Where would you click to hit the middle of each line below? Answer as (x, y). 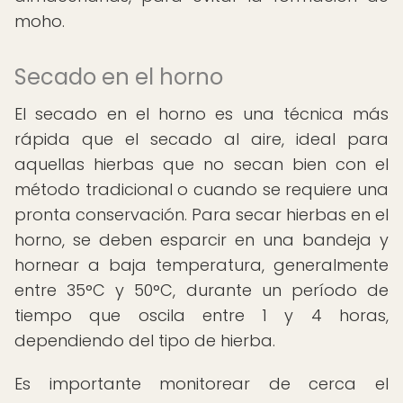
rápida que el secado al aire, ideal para (201, 139)
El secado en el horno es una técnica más (201, 114)
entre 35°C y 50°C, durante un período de (201, 290)
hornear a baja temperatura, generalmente (201, 265)
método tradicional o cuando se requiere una (201, 189)
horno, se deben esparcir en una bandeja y (201, 240)
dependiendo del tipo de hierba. (145, 340)
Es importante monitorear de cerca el (201, 384)
